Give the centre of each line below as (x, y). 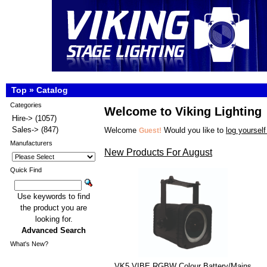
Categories (26, 105)
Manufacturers (31, 143)
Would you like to (194, 131)
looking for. (54, 219)
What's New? (29, 244)
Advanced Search (54, 230)
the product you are (54, 208)
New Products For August (158, 152)
